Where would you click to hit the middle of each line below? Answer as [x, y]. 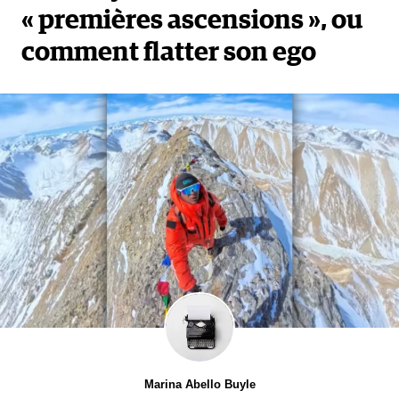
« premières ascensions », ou [192, 21]
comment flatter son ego [169, 53]
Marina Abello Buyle [199, 384]
